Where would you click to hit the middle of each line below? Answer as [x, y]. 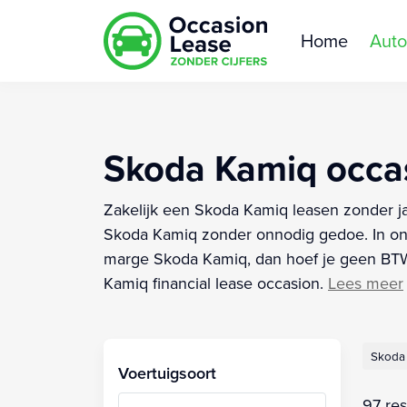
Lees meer [366, 283]
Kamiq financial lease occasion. [213, 283]
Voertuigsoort [167, 372]
